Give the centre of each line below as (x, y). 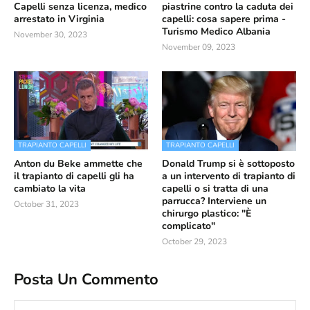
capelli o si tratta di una (215, 189)
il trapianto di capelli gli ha (74, 176)
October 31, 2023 (46, 204)
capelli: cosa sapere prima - (224, 19)
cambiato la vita (50, 189)
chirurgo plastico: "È (207, 213)
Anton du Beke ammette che (78, 164)
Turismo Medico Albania (216, 31)
